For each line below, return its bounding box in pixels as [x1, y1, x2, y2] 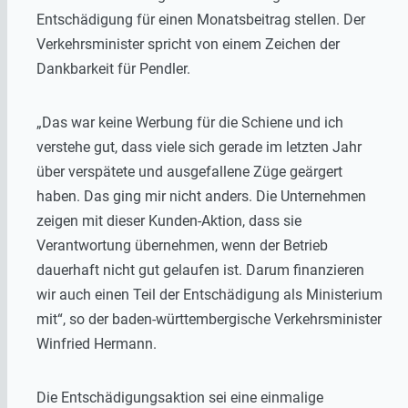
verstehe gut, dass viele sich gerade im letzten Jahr [36, 138, 362, 157]
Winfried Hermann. [36, 335, 157, 353]
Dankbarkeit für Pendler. [36, 60, 190, 78]
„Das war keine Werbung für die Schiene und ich [36, 114, 343, 132]
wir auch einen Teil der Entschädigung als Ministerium [36, 286, 382, 304]
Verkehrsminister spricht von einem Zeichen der [36, 36, 340, 54]
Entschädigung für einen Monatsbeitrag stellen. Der [36, 11, 365, 29]
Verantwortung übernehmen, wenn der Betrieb [36, 237, 328, 255]
